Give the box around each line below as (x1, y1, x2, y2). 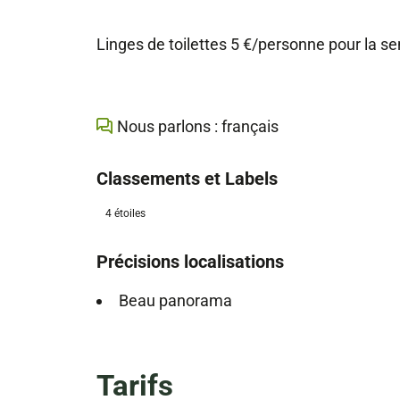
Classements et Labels (96, 168, 278, 190)
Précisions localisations (96, 251, 284, 273)
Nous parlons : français (116, 117, 279, 137)
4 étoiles (104, 207, 146, 221)
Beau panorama (118, 291, 232, 311)
